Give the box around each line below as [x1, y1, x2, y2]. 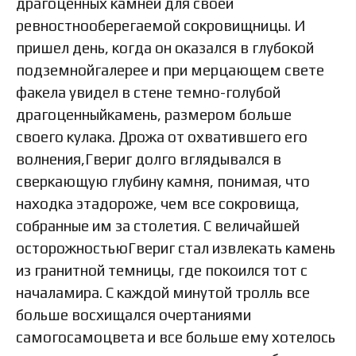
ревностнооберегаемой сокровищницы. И [16, 16, 306, 34]
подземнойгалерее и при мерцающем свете [16, 60, 324, 79]
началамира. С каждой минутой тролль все [16, 283, 310, 301]
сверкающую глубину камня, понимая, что [16, 172, 310, 190]
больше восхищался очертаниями [16, 305, 251, 323]
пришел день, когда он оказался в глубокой [16, 38, 314, 56]
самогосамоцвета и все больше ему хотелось [16, 327, 335, 346]
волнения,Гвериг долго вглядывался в [16, 149, 281, 168]
